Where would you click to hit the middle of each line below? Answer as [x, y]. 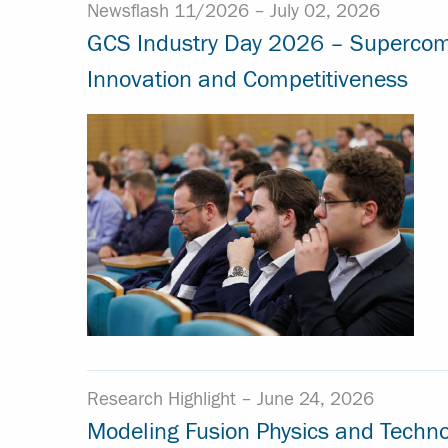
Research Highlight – [172, 399]
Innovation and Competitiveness [247, 80]
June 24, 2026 [315, 399]
